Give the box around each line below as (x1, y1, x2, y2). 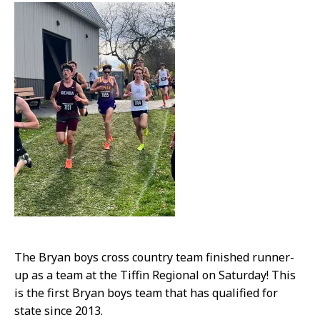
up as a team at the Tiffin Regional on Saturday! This (14, 266, 296, 283)
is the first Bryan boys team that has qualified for (14, 284, 278, 301)
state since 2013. (14, 302, 103, 319)
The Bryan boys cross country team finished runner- (14, 249, 294, 265)
